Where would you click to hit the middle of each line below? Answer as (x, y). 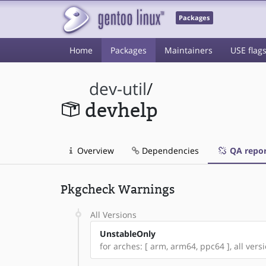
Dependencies (169, 151)
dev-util (118, 89)
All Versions (113, 215)
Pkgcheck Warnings (118, 189)
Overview (94, 151)
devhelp (121, 111)
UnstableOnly (128, 234)
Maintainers (189, 50)
